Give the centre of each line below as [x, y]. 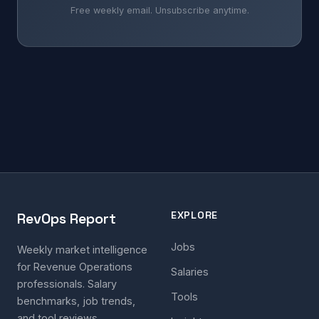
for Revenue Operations [75, 267]
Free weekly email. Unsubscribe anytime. [159, 11]
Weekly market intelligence [82, 250]
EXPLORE [195, 215]
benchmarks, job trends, [76, 301]
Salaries [190, 272]
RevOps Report [67, 219]
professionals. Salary [67, 284]
